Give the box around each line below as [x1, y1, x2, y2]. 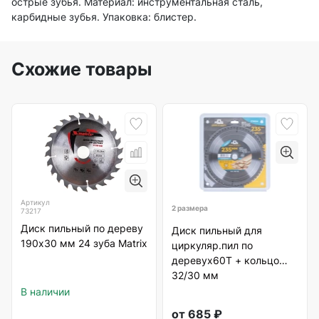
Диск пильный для [172, 224, 262, 236]
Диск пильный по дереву [21, 222, 143, 235]
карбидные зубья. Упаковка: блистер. [11, 11, 197, 23]
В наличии [21, 286, 70, 298]
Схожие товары [11, 58, 152, 80]
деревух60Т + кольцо [172, 253, 279, 266]
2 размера [172, 203, 208, 212]
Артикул [21, 198, 50, 207]
